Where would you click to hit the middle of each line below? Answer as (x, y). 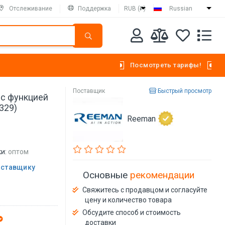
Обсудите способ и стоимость (132, 212)
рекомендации (162, 175)
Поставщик (89, 91)
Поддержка (94, 8)
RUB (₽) (135, 9)
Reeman (142, 119)
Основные (107, 175)
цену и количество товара (129, 200)
